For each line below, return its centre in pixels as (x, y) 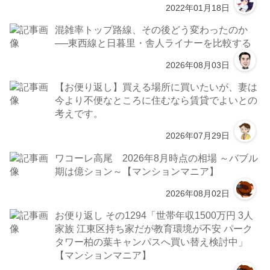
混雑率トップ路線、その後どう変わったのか (152, 30)
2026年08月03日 (197, 65)
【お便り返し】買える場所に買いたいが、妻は (156, 87)
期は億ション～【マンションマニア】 (137, 171)
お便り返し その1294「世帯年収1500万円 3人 (154, 215)
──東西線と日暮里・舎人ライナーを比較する (153, 43)
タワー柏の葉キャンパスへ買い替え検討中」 (152, 242)
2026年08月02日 (197, 193)
